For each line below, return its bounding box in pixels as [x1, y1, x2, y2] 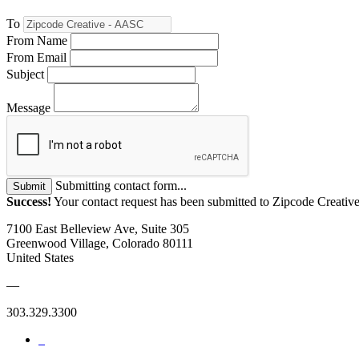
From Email [6, 50, 67, 64]
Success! [6, 194, 51, 208]
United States [6, 250, 74, 264]
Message [6, 100, 50, 115]
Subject [6, 67, 44, 81]
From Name [6, 33, 67, 47]
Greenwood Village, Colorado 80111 [6, 236, 193, 250]
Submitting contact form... [55, 178, 187, 192]
